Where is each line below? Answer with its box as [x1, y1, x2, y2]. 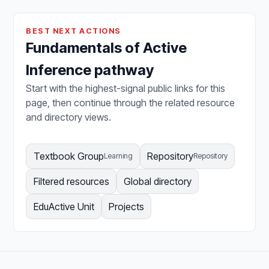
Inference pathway [26, 61, 154, 79]
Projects [108, 201, 144, 213]
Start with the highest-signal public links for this [26, 82, 226, 95]
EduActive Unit [33, 201, 94, 213]
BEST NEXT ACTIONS [26, 26, 121, 36]
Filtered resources [33, 175, 109, 188]
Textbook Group [33, 150, 104, 163]
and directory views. [26, 111, 112, 124]
